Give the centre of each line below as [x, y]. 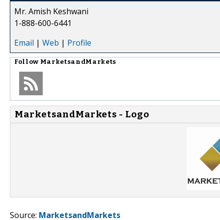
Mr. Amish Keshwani [51, 11]
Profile [79, 42]
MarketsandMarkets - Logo [82, 114]
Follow [27, 62]
